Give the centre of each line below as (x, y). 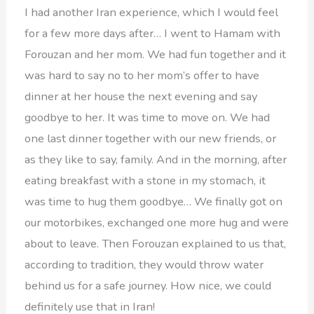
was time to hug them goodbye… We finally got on (154, 201)
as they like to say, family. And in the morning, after (156, 159)
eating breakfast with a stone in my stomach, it (145, 180)
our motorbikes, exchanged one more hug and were (157, 222)
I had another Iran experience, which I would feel (152, 12)
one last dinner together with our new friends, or (151, 138)
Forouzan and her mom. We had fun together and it (156, 54)
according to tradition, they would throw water (144, 264)
